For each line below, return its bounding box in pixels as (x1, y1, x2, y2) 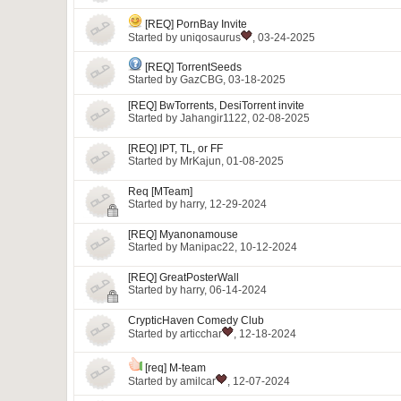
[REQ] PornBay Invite (145, 18, 247, 30)
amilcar (180, 375, 216, 388)
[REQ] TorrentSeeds (145, 61, 242, 73)
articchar (180, 328, 222, 340)
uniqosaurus (180, 31, 241, 44)
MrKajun (180, 155, 221, 167)
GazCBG (180, 73, 223, 86)
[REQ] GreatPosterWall (128, 271, 239, 284)
